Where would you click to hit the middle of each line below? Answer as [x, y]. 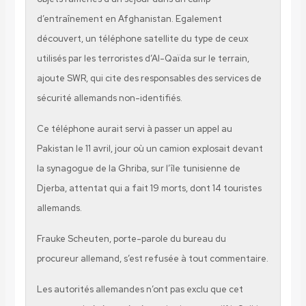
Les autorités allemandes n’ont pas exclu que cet [140, 290]
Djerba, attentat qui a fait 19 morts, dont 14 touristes [149, 189]
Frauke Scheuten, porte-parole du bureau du [131, 239]
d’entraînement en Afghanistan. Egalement [129, 19]
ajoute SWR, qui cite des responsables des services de [149, 79]
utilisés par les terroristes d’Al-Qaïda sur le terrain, [143, 59]
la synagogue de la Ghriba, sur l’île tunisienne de [138, 169]
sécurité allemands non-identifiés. [109, 98]
